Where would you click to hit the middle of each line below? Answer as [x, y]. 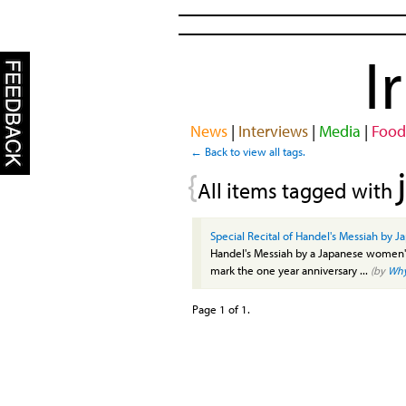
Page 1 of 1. [221, 309]
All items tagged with [297, 190]
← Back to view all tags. [248, 151]
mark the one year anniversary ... [290, 270]
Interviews [273, 130]
